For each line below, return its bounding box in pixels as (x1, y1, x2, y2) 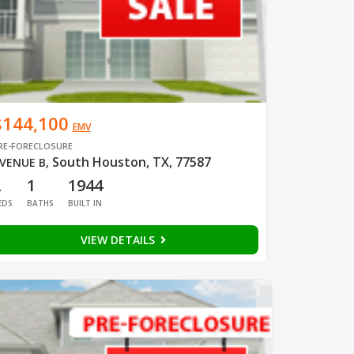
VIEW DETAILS (80, 232, 158, 247)
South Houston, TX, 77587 (51, 153, 211, 171)
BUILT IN (67, 197, 102, 209)
